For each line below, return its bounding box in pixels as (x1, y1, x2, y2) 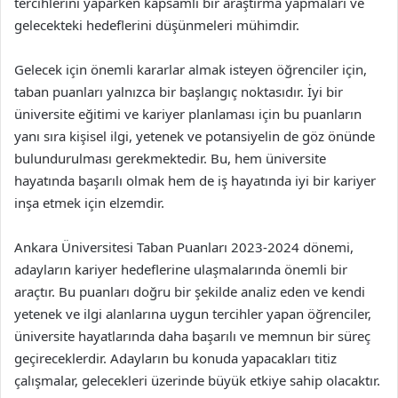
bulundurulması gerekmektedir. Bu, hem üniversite (14, 149, 326, 167)
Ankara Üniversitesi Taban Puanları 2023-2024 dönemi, (14, 238, 354, 256)
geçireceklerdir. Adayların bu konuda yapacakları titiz (14, 349, 337, 367)
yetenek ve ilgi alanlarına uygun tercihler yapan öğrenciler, (14, 305, 371, 322)
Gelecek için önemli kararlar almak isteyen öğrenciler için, (14, 60, 367, 78)
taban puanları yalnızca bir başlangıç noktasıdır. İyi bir (14, 83, 343, 100)
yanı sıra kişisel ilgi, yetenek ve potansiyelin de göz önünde (14, 127, 375, 145)
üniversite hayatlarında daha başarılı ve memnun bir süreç (14, 327, 370, 345)
